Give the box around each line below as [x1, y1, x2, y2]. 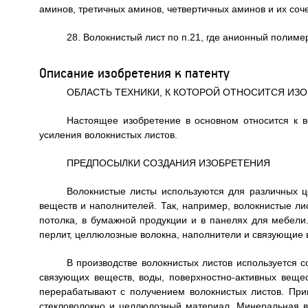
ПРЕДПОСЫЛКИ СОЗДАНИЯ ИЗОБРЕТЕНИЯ [66, 157, 270, 168]
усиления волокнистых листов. [38, 129, 177, 140]
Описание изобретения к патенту [38, 64, 230, 81]
